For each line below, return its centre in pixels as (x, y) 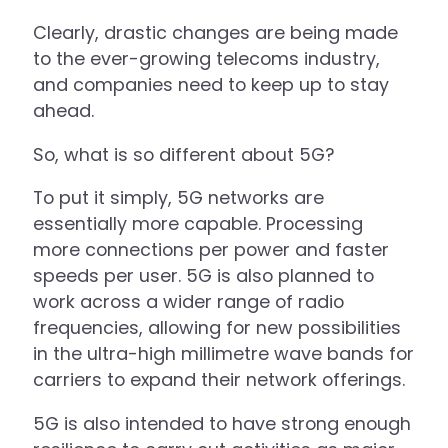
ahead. (64, 111)
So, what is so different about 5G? (184, 154)
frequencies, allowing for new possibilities (217, 328)
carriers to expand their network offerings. (219, 380)
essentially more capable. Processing (198, 224)
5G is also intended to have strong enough (222, 424)
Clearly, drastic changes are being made (216, 33)
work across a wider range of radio (189, 302)
